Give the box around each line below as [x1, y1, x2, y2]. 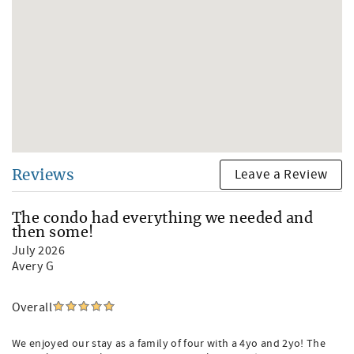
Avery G [12, 258, 55, 274]
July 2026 [12, 243, 66, 258]
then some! [12, 226, 94, 240]
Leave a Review [234, 165, 328, 183]
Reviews [12, 168, 75, 183]
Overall [12, 299, 53, 315]
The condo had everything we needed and [12, 212, 314, 226]
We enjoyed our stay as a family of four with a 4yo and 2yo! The [12, 337, 326, 351]
